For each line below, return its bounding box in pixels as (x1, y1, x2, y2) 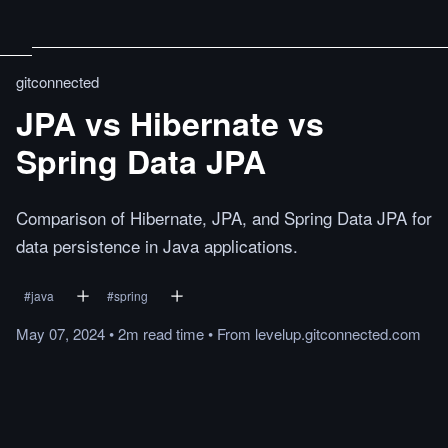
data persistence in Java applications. (16, 233, 298, 258)
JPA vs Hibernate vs (16, 100, 324, 146)
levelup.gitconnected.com (255, 323, 421, 344)
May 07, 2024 (16, 323, 105, 344)
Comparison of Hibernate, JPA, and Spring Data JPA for (16, 205, 432, 230)
